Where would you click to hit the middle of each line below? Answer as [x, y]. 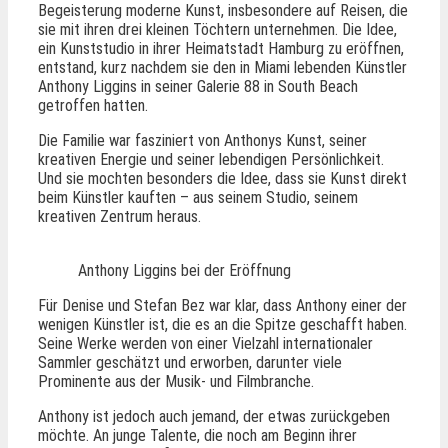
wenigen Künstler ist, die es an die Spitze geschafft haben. [222, 325]
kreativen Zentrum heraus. [119, 217]
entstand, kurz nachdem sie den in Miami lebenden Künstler [222, 68]
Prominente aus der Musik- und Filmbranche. [176, 382]
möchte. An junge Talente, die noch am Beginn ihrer [197, 436]
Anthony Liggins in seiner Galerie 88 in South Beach [198, 87]
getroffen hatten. [93, 106]
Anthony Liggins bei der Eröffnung [184, 271]
